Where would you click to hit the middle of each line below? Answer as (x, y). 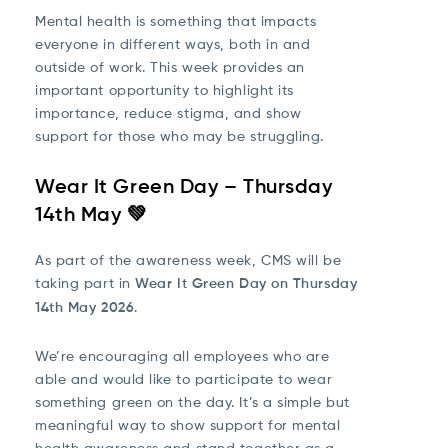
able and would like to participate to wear (184, 378)
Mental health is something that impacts (176, 20)
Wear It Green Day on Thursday (246, 283)
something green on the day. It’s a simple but (192, 401)
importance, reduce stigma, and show (168, 112)
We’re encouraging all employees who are (182, 355)
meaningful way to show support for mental (188, 424)
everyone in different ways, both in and (173, 43)
